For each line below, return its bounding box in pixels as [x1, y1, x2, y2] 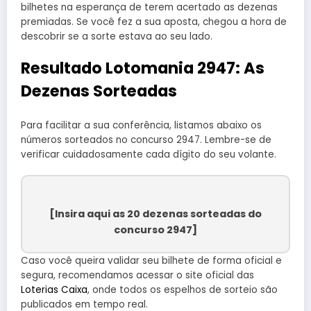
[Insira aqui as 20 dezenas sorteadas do [49, 207, 262, 221]
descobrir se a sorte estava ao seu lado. [21, 29, 212, 43]
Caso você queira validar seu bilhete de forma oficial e [21, 254, 282, 268]
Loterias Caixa [21, 283, 87, 297]
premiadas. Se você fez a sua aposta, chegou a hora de [21, 15, 287, 28]
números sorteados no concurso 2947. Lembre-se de [21, 133, 271, 147]
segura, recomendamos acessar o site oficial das [21, 269, 254, 283]
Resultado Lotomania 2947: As [21, 56, 264, 79]
